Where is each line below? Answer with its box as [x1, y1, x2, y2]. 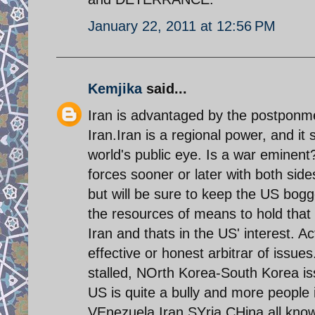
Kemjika [88, 80, 142, 96]
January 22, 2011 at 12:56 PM [88, 18, 276, 34]
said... [142, 80, 187, 96]
